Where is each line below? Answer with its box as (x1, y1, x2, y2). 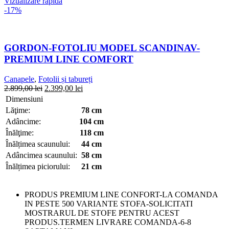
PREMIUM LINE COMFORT (4, 54, 133, 65)
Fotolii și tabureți (38, 74, 93, 83)
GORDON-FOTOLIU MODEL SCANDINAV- (4, 42, 200, 54)
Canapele (4, 74, 34, 83)
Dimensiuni (6, 94, 43, 103)
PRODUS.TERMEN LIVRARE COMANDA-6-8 (25, 217, 191, 226)
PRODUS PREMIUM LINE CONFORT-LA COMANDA (25, 190, 218, 199)
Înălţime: (6, 128, 34, 137)
